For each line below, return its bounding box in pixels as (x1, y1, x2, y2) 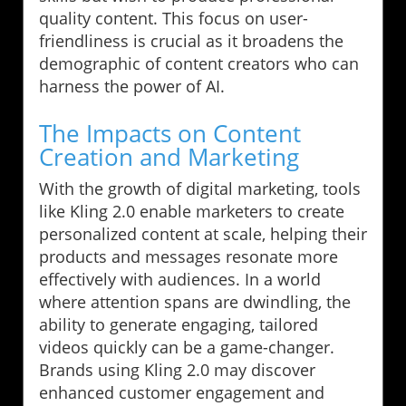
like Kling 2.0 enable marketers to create (39, 199, 344, 222)
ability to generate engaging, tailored (39, 313, 318, 335)
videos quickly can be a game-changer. (39, 335, 334, 358)
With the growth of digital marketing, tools (39, 177, 361, 199)
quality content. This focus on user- (39, 6, 308, 29)
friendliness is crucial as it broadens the (39, 29, 343, 52)
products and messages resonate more (39, 245, 338, 267)
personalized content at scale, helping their (39, 222, 367, 245)
